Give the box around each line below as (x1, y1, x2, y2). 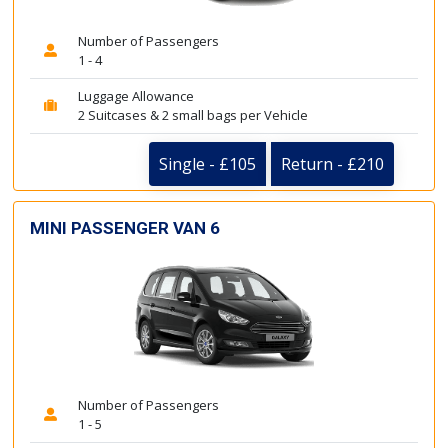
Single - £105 (159, 152, 256, 175)
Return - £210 (281, 152, 384, 175)
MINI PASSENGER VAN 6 (30, 217, 220, 238)
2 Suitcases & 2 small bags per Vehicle (78, 105, 308, 124)
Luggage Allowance (78, 86, 194, 105)
